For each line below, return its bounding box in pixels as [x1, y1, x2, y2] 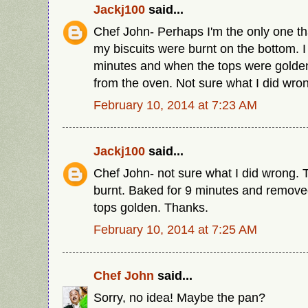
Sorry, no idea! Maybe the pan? [93, 290, 265, 305]
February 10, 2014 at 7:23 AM [93, 97, 257, 112]
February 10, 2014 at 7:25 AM [93, 221, 257, 236]
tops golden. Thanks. [93, 199, 208, 214]
